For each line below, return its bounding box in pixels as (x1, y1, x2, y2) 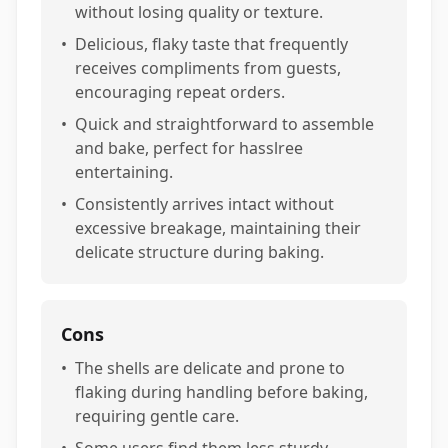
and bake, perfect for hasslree (75, 136, 303, 159)
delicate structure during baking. (75, 240, 324, 263)
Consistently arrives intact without (75, 192, 334, 215)
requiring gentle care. (75, 404, 239, 427)
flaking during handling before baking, (75, 380, 368, 403)
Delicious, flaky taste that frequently (75, 32, 348, 55)
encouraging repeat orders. (75, 80, 285, 103)
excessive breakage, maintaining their (75, 216, 361, 239)
